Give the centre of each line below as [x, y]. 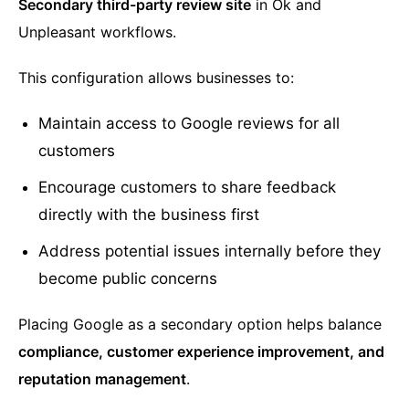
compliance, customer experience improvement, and [201, 352]
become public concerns [128, 279]
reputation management [102, 379]
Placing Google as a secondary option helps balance [200, 325]
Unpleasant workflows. [97, 32]
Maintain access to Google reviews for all [189, 124]
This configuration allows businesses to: [156, 78]
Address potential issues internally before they [210, 252]
